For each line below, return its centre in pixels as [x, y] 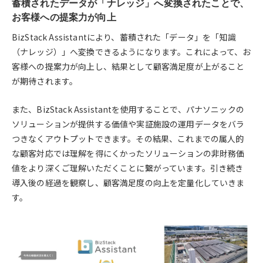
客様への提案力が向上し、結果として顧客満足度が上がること [128, 67]
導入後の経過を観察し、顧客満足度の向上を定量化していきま [128, 182]
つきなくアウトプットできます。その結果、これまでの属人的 [128, 138]
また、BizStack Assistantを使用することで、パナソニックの [128, 109]
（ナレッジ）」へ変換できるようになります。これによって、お [131, 52]
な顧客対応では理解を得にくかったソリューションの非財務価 [128, 153]
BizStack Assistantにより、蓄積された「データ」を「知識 [124, 37]
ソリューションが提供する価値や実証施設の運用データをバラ [128, 124]
